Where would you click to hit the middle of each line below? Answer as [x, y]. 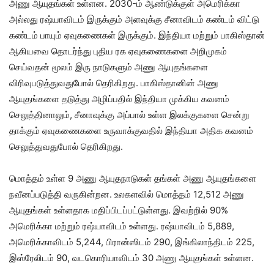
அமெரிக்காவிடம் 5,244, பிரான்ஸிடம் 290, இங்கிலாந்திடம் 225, [132, 242]
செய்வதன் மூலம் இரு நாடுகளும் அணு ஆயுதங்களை [109, 67]
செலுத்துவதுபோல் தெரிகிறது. [66, 147]
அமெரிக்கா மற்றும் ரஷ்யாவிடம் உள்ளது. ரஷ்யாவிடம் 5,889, [122, 226]
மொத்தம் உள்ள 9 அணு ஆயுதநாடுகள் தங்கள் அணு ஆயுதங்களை [133, 179]
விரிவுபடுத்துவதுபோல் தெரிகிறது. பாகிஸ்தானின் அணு [114, 83]
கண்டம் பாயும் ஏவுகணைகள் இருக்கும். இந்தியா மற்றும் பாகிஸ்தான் [137, 35]
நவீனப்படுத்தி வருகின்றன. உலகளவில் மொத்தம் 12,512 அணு [127, 194]
